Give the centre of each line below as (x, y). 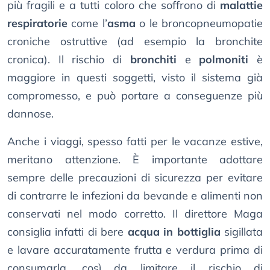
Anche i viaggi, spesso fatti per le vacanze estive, (135, 142)
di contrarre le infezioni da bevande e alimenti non (135, 196)
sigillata (242, 232)
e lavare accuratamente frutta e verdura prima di (135, 250)
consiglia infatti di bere (67, 232)
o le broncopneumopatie (199, 24)
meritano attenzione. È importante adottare (135, 160)
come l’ (87, 24)
